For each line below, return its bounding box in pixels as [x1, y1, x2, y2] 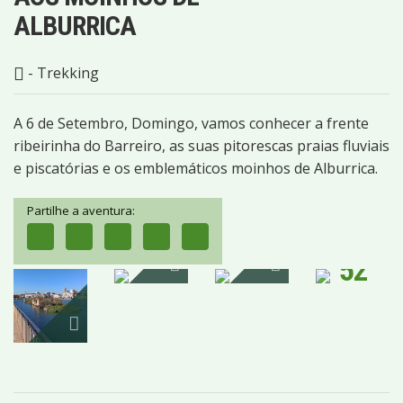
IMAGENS [327, 281, 378, 298]
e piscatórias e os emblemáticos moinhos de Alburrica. [13, 157, 378, 178]
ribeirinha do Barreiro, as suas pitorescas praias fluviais [13, 135, 390, 156]
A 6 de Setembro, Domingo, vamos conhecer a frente [13, 112, 369, 133]
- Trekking [24, 62, 99, 83]
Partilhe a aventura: [27, 201, 135, 219]
